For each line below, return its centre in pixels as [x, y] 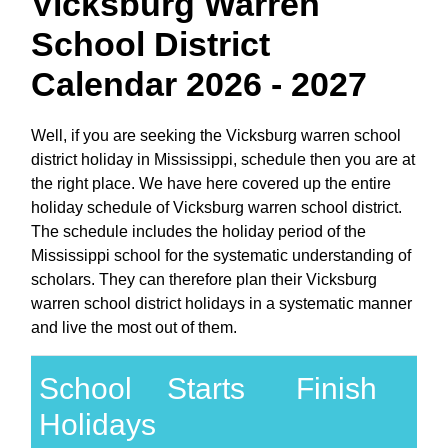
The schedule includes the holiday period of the [198, 231]
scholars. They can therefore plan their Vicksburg [204, 279]
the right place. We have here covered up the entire [211, 183]
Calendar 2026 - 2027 [199, 83]
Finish [336, 388]
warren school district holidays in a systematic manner [221, 303]
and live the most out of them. [134, 327]
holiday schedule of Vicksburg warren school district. [216, 207]
